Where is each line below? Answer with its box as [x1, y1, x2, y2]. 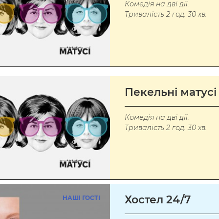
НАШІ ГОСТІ [62, 194, 100, 201]
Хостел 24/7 [124, 193, 191, 206]
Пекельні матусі [124, 85, 217, 99]
